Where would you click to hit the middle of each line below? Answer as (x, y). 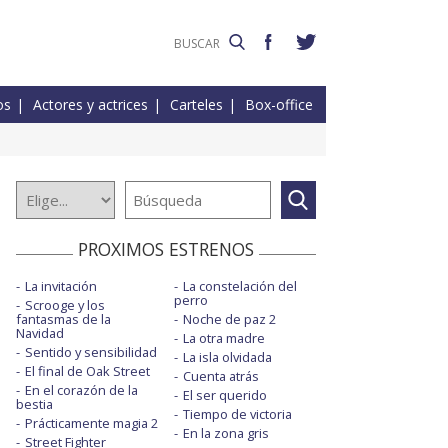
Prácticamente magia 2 (91, 423)
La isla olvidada (227, 357)
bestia (34, 404)
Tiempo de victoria (237, 414)
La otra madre (223, 338)
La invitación (61, 286)
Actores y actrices (90, 105)
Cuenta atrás (220, 376)
